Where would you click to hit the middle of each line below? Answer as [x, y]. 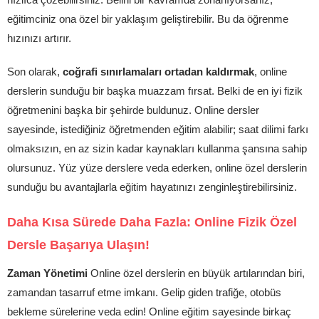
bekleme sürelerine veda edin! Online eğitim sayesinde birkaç [149, 312]
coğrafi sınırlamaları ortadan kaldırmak [158, 72]
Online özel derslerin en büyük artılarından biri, [196, 273]
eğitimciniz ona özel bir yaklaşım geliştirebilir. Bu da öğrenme [148, 19]
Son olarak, [35, 72]
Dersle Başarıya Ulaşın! [78, 245]
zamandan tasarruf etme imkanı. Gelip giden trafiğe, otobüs [144, 292]
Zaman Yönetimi [47, 273]
